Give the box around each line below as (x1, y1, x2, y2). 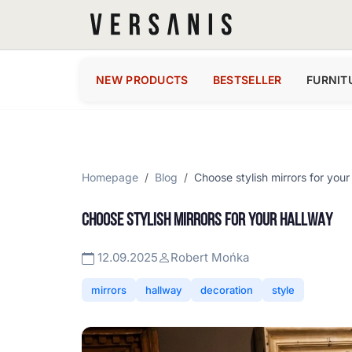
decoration (200, 284, 253, 296)
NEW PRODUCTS (96, 73, 189, 86)
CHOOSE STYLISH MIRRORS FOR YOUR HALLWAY (82, 212, 332, 230)
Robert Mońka (170, 250, 249, 265)
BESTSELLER (212, 73, 282, 86)
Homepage (82, 170, 138, 184)
